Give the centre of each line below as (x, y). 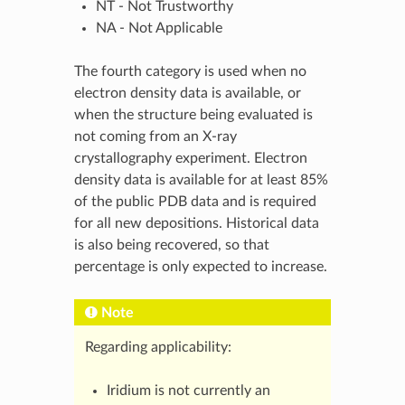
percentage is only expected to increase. (200, 266)
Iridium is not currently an (188, 390)
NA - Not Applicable (159, 28)
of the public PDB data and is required (195, 201)
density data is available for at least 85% (201, 179)
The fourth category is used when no (190, 71)
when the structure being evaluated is (193, 114)
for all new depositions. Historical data (196, 223)
